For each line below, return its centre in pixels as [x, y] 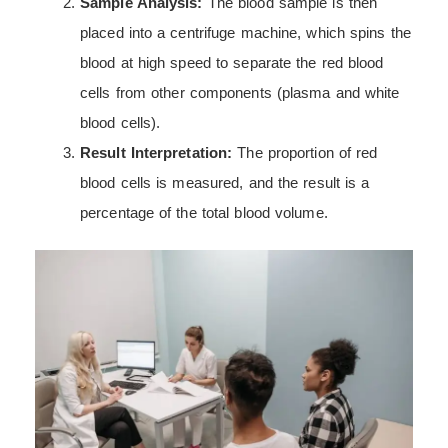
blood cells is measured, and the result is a [225, 182]
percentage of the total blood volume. [204, 212]
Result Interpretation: [156, 152]
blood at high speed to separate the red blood [232, 62]
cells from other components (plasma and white [240, 92]
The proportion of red [305, 152]
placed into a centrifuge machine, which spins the [245, 32]
